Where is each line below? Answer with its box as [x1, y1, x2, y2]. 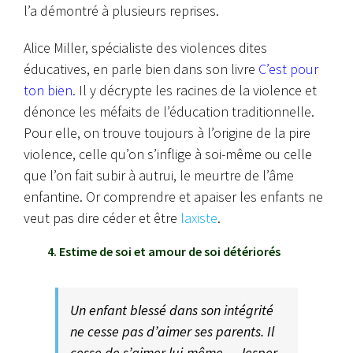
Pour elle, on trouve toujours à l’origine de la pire [24, 123, 310, 142]
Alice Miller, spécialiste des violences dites [24, 38, 267, 57]
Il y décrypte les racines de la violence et [76, 80, 317, 99]
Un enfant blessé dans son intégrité [70, 300, 273, 319]
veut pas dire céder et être [24, 208, 180, 227]
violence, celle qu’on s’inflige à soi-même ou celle [24, 144, 312, 163]
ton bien [24, 80, 72, 99]
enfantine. [24, 187, 86, 206]
